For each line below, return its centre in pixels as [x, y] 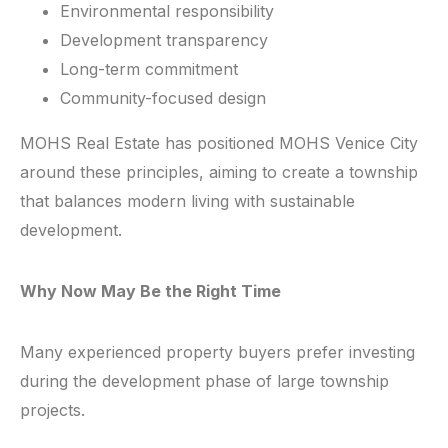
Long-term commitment [149, 69]
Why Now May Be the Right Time [150, 291]
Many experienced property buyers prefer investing [217, 352]
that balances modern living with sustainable [187, 201]
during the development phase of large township [204, 381]
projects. [52, 410]
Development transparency [164, 40]
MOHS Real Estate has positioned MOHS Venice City [219, 143]
